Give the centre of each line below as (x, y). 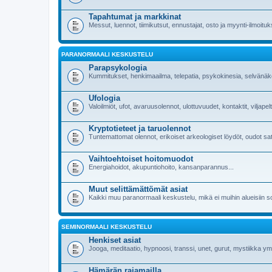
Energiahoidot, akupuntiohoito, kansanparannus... (161, 167)
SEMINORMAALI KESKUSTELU (107, 226)
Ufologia (104, 98)
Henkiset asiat (115, 240)
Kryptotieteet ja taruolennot (140, 128)
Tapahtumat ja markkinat (135, 16)
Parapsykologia (118, 67)
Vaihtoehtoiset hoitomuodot (141, 158)
